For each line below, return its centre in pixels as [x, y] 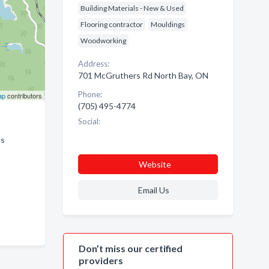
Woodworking [103, 41]
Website [155, 164]
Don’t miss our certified [130, 248]
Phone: [90, 94]
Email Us [153, 190]
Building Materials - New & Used [132, 8]
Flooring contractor [111, 24]
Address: [93, 64]
